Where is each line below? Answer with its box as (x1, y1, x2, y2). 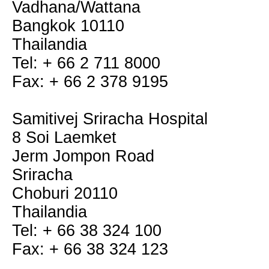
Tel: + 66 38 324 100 (12, 222, 162, 240)
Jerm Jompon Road (12, 147, 154, 165)
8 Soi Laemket (12, 128, 116, 147)
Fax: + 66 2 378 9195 (12, 73, 168, 91)
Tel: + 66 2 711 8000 (12, 54, 160, 72)
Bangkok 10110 (12, 17, 124, 35)
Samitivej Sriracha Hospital (12, 110, 208, 128)
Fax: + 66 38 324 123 (12, 240, 168, 258)
